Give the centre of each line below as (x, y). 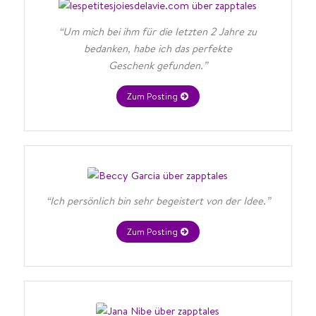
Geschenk (131, 65)
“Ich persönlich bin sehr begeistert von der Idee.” (158, 201)
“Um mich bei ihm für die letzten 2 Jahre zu (158, 31)
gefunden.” (180, 65)
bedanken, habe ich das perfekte (158, 48)
